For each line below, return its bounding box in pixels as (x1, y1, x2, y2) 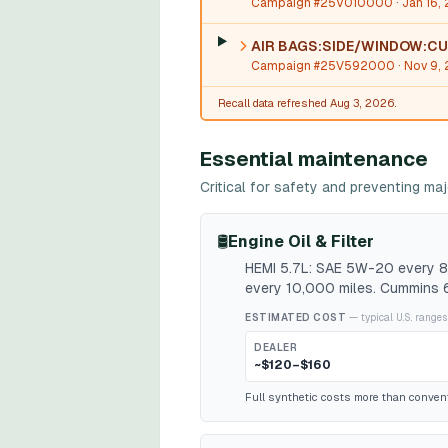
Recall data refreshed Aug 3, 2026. (218, 97, 397, 109)
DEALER (254, 342, 297, 353)
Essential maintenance (200, 148, 428, 170)
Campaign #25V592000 (250, 59, 395, 73)
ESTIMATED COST (245, 312, 346, 323)
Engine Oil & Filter (228, 232, 374, 251)
